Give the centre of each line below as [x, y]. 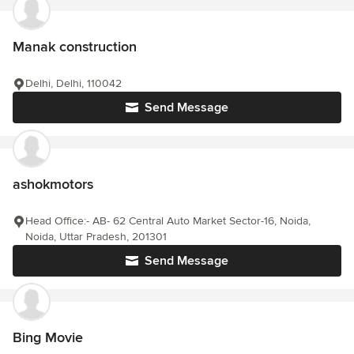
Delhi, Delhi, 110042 [73, 84]
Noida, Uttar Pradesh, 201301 [96, 237]
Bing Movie [48, 338]
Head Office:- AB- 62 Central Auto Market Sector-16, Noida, [168, 221]
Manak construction [75, 47]
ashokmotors [53, 185]
